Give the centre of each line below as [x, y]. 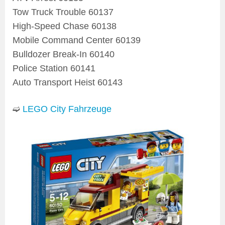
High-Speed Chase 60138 [65, 26]
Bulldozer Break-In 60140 [64, 54]
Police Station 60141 [54, 68]
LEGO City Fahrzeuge [67, 109]
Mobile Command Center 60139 [77, 40]
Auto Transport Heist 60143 [68, 82]
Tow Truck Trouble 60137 [63, 12]
